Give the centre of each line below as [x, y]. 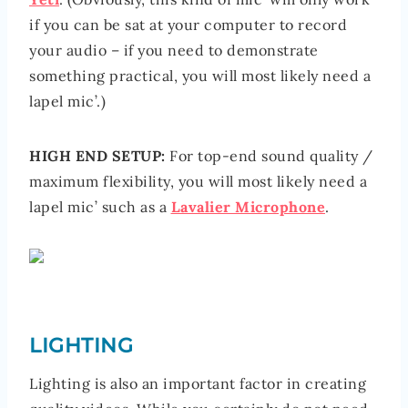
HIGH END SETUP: [99, 156]
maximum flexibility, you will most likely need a [198, 182]
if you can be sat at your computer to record [188, 25]
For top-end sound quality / [271, 156]
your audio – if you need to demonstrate [174, 51]
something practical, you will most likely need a [200, 76]
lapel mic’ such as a [100, 207]
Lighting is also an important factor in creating [198, 384]
